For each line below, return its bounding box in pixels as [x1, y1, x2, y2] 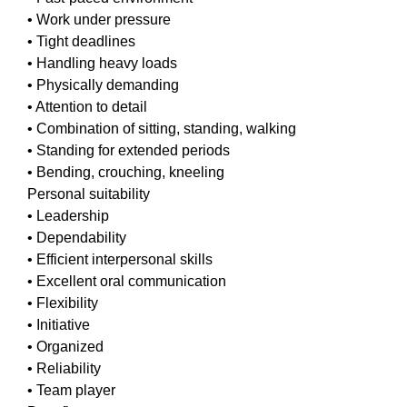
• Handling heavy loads [27, 55, 177, 71]
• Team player [27, 382, 115, 398]
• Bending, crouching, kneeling [27, 164, 224, 180]
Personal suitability [27, 185, 150, 202]
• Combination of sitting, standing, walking [27, 120, 296, 136]
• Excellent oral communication [27, 273, 226, 289]
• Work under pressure [27, 11, 171, 27]
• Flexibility [27, 294, 98, 311]
